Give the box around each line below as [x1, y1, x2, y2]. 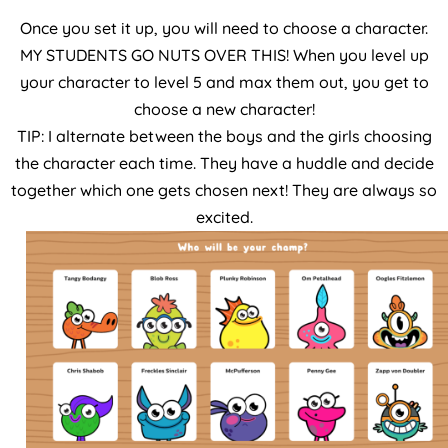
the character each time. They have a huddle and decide [14, 152, 434, 173]
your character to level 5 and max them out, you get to [19, 71, 429, 92]
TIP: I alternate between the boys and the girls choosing [16, 125, 432, 146]
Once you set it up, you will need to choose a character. [20, 17, 428, 38]
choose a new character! [133, 98, 315, 119]
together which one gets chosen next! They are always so [11, 179, 437, 200]
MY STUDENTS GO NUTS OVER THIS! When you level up [19, 44, 429, 65]
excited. [195, 206, 253, 227]
